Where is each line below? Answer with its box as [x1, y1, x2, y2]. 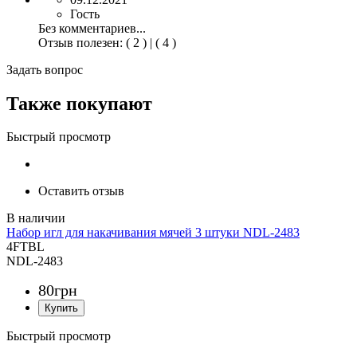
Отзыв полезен [38, 35, 120, 49]
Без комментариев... [38, 21, 146, 35]
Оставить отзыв [38, 184, 124, 198]
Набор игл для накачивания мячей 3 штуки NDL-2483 [6, 226, 300, 240]
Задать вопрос [6, 62, 83, 76]
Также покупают [6, 92, 152, 114]
